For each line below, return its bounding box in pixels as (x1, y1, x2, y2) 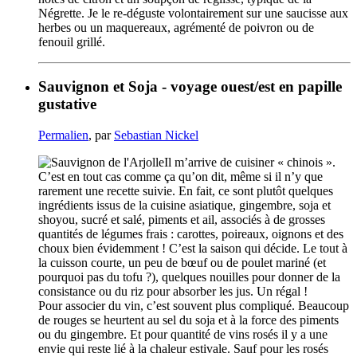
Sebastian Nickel (114, 128, 198, 143)
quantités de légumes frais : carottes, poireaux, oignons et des (38, 227, 343, 241)
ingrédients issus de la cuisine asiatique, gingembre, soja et (38, 198, 331, 213)
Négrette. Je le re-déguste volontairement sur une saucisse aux (38, 6, 348, 20)
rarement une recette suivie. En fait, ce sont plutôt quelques (38, 184, 333, 198)
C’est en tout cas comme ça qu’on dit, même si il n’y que (38, 170, 323, 184)
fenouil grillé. (38, 34, 105, 49)
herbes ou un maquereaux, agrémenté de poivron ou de (38, 20, 314, 34)
